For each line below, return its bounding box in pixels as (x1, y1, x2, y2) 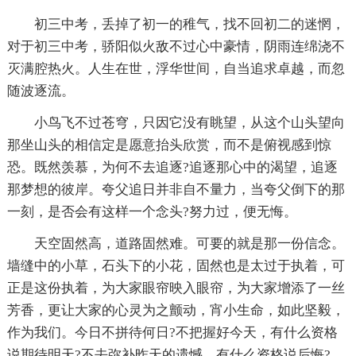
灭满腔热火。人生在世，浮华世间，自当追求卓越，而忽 (6, 60, 345, 76)
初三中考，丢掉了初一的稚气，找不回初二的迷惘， (33, 16, 345, 32)
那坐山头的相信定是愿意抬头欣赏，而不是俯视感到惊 (6, 137, 331, 153)
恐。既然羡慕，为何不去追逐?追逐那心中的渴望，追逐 (6, 159, 338, 175)
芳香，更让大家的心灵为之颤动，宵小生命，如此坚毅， (6, 302, 345, 318)
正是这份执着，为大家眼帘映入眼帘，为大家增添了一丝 (6, 280, 345, 296)
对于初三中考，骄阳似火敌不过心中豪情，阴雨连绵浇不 (6, 38, 345, 54)
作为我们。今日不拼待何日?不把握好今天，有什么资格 (6, 324, 338, 340)
